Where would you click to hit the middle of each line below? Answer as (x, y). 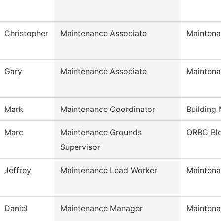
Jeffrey (18, 170)
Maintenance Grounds (101, 132)
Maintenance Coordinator (108, 109)
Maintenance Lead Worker (109, 170)
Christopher (26, 33)
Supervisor (80, 147)
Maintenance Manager (101, 208)
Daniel (16, 208)
